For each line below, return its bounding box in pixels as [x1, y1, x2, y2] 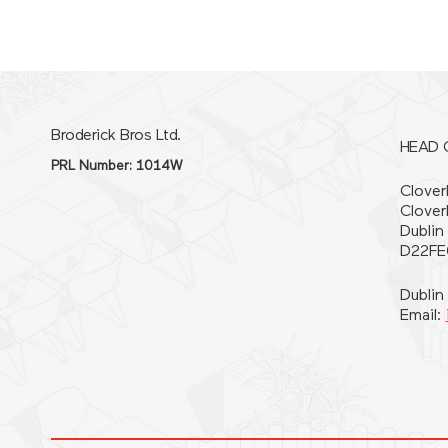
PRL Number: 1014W [51, 158, 183, 173]
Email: [399, 307, 446, 324]
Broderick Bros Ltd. [51, 128, 181, 145]
